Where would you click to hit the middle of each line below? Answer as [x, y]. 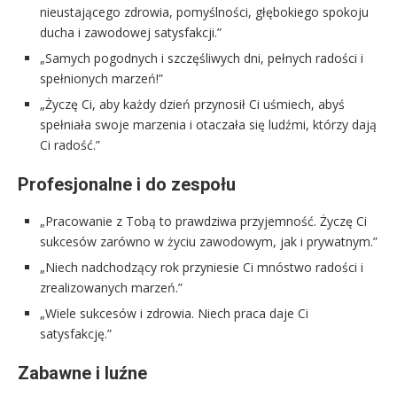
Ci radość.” [70, 145]
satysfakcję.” [76, 334]
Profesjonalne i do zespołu [127, 184]
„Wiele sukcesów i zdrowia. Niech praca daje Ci [174, 313]
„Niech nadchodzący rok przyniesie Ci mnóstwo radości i [202, 267]
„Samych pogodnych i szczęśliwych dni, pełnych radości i [202, 58]
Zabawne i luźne [82, 373]
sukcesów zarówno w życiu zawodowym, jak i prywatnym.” [209, 241]
